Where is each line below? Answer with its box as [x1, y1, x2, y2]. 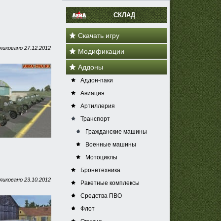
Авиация [80, 90, 105, 97]
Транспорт [80, 115, 110, 122]
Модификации [78, 47, 124, 55]
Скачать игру [78, 32, 119, 39]
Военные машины [85, 141, 136, 148]
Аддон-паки [80, 77, 113, 84]
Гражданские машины [85, 128, 147, 135]
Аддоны [78, 63, 103, 71]
